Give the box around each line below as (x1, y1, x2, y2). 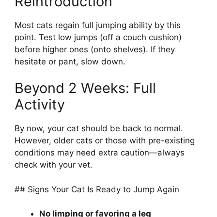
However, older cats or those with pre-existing (15, 136, 195, 146)
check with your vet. (15, 160, 93, 170)
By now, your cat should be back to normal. (15, 124, 183, 134)
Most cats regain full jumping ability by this (15, 20, 181, 30)
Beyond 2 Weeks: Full (15, 79, 156, 97)
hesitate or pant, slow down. (15, 56, 125, 66)
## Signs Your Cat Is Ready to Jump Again (15, 184, 179, 194)
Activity (15, 96, 65, 113)
